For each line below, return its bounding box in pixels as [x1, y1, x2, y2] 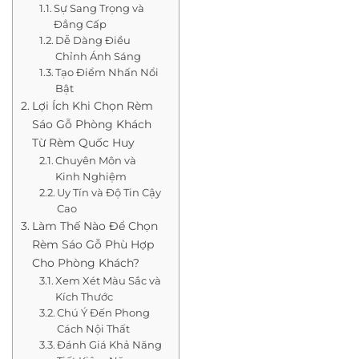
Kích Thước [55, 290, 114, 304]
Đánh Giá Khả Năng [57, 338, 163, 352]
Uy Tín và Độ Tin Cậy [57, 186, 162, 200]
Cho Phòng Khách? [31, 256, 139, 271]
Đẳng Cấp [54, 18, 107, 31]
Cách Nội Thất [57, 322, 131, 336]
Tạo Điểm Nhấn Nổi [55, 66, 159, 79]
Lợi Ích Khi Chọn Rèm [31, 99, 153, 114]
